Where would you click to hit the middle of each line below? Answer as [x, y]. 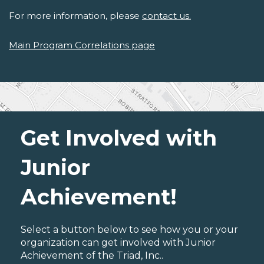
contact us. [166, 16]
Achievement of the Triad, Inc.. [92, 256]
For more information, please [75, 16]
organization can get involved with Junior [118, 243]
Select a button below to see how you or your [129, 230]
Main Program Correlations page [82, 45]
